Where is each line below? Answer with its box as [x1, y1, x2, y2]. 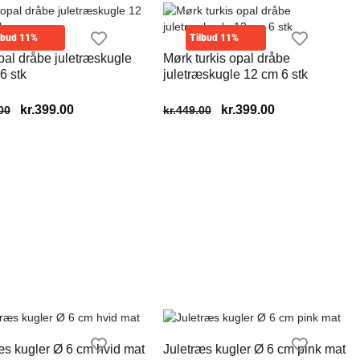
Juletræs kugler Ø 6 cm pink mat [162, 342, 346, 357]
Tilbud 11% [189, 32, 239, 43]
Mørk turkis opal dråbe [162, 51, 290, 65]
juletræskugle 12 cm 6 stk [162, 67, 308, 81]
